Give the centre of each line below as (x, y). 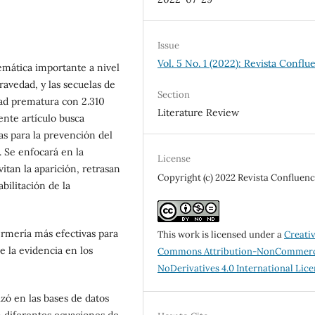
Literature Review (199, 112)
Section (174, 94)
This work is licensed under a (221, 234)
